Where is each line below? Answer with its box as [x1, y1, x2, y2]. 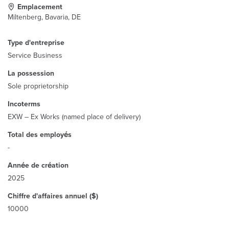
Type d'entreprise [8, 38, 64, 47]
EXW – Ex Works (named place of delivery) [8, 112, 141, 121]
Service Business [8, 51, 62, 60]
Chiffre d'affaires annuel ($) [8, 192, 98, 200]
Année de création [8, 161, 68, 170]
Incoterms [8, 100, 40, 108]
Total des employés [8, 130, 72, 139]
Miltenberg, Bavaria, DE [8, 13, 81, 21]
